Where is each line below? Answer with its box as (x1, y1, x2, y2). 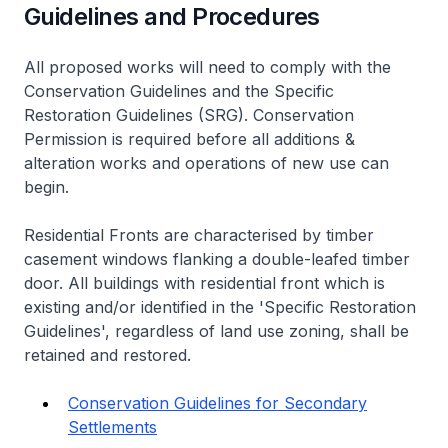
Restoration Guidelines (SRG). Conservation (24, 105, 354, 126)
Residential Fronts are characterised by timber (24, 225, 374, 246)
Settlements (68, 417, 157, 438)
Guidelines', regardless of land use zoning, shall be (24, 321, 409, 342)
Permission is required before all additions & (24, 129, 355, 150)
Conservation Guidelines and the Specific (24, 81, 334, 102)
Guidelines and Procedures (24, 2, 320, 32)
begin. (24, 177, 69, 198)
